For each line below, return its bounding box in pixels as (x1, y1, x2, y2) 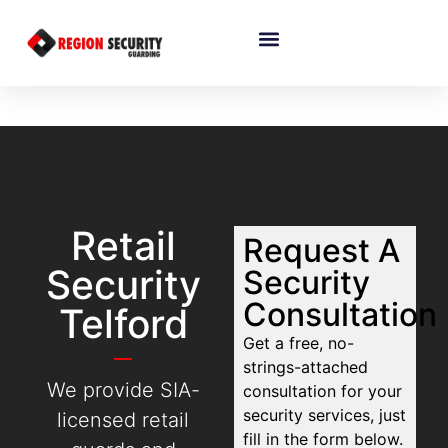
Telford (58, 300, 188, 348)
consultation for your (243, 381, 403, 402)
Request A (243, 231, 401, 271)
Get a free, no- (243, 333, 355, 354)
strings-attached (243, 357, 369, 378)
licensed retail (57, 408, 190, 433)
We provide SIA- (46, 378, 200, 403)
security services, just (243, 405, 407, 426)
